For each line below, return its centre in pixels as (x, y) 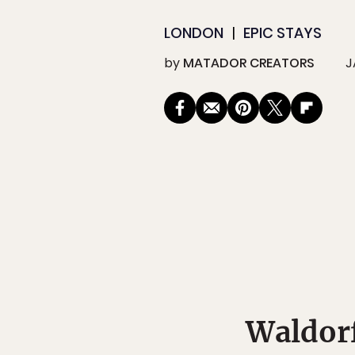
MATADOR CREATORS (249, 63)
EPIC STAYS (282, 33)
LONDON (194, 33)
